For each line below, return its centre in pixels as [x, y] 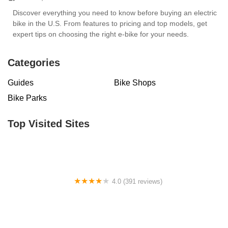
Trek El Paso [41, 192]
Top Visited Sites [49, 124]
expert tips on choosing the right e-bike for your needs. [101, 34]
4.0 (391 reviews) [137, 182]
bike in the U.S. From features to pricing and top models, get [110, 24]
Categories [34, 63]
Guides [21, 83]
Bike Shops [135, 83]
